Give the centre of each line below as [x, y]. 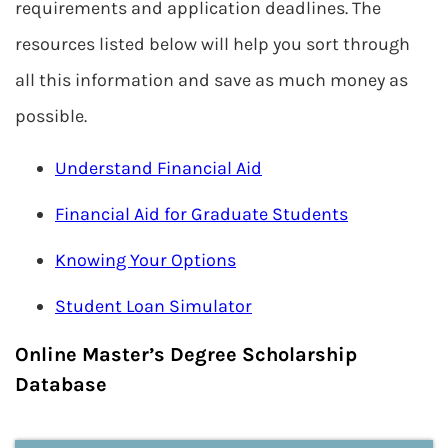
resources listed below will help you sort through [212, 44]
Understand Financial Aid [158, 168]
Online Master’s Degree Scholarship [186, 354]
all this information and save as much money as [211, 80]
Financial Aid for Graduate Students [201, 214]
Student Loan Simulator [153, 306]
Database [61, 384]
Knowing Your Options [145, 260]
